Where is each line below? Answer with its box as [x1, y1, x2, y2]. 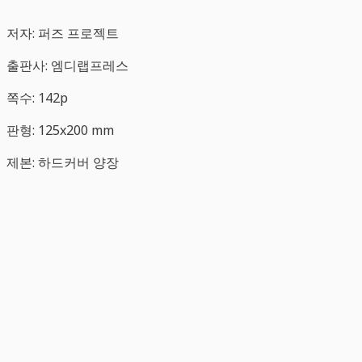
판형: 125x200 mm [6, 120, 117, 139]
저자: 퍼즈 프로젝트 [6, 23, 119, 42]
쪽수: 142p [6, 88, 68, 107]
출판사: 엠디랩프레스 [6, 56, 132, 74]
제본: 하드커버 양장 [6, 153, 119, 171]
